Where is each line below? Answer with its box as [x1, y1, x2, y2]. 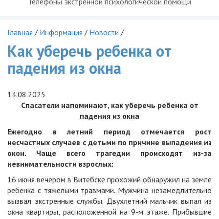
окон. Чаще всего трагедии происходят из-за [7, 148, 212, 158]
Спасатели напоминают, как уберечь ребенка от [21, 100, 198, 110]
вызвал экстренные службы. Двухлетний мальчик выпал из [7, 196, 212, 206]
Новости [89, 27, 119, 37]
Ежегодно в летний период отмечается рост [7, 127, 212, 136]
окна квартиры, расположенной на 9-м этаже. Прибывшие [7, 207, 212, 217]
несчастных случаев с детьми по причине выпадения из [7, 137, 212, 147]
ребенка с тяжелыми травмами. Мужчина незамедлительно [7, 185, 212, 195]
